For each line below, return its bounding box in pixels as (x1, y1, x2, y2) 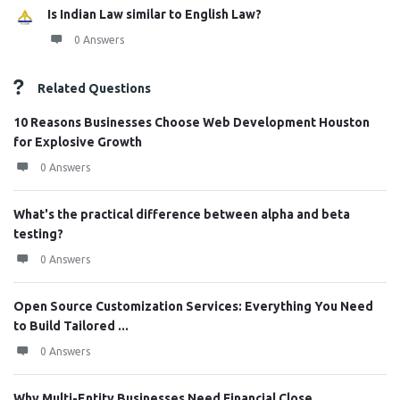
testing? (13, 227, 63, 241)
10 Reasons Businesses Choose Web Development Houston (13, 115, 370, 129)
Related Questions (37, 81, 151, 96)
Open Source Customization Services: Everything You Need (13, 299, 373, 313)
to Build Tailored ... (13, 319, 129, 333)
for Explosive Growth (13, 135, 142, 149)
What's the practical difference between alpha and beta (13, 207, 350, 221)
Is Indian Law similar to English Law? (47, 7, 262, 21)
